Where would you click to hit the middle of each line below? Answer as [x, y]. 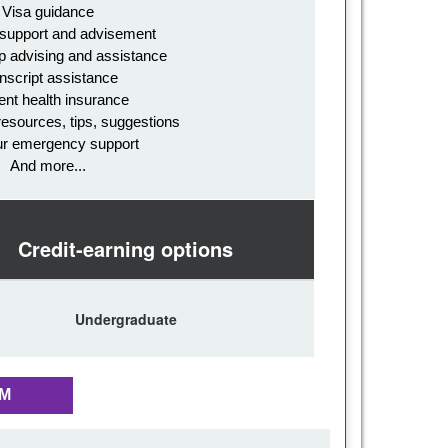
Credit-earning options [125, 248]
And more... [48, 165]
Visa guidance [48, 11]
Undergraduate [125, 318]
